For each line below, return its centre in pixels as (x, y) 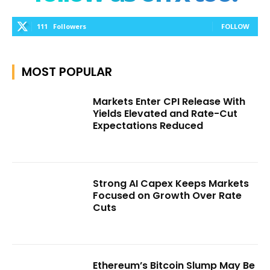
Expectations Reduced (148, 126)
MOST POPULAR (67, 72)
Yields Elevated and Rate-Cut (165, 114)
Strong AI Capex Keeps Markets (171, 183)
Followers (70, 27)
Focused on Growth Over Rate (168, 195)
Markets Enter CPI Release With (169, 102)
